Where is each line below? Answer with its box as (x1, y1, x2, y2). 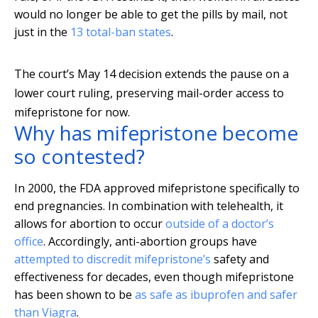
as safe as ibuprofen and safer (135, 287, 297, 303)
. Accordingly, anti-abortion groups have (43, 234, 257, 250)
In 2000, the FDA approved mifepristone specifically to (14, 180, 300, 197)
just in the (14, 24, 70, 40)
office (14, 234, 43, 250)
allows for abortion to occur (14, 216, 165, 232)
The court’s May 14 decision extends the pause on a (14, 66, 289, 82)
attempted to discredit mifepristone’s (14, 251, 211, 268)
